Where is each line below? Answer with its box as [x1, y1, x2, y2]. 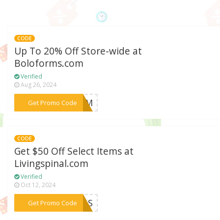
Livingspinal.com [14, 157, 89, 170]
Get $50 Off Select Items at [14, 144, 134, 158]
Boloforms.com [14, 57, 84, 70]
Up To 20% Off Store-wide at [14, 45, 142, 58]
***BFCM [54, 97, 93, 109]
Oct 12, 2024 [19, 180, 56, 189]
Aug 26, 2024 [19, 81, 57, 89]
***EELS [58, 196, 93, 209]
